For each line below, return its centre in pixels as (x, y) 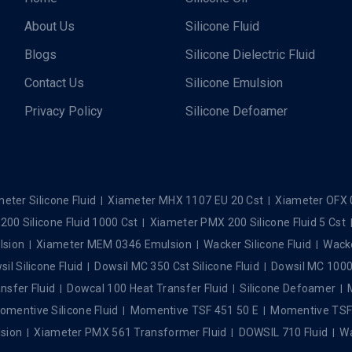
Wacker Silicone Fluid (257, 244)
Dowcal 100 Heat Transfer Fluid (148, 288)
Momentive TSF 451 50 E (194, 310)
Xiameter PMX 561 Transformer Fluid (130, 332)
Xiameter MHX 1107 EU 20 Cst (186, 200)
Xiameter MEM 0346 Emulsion (114, 244)
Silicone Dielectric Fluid (250, 55)
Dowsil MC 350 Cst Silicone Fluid (177, 266)
